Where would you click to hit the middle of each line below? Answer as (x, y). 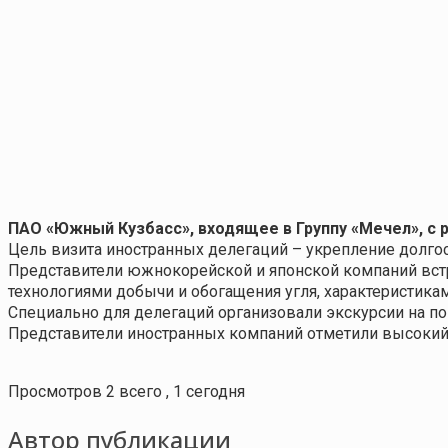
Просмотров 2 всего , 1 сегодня (126, 391)
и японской (299, 270)
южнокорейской (191, 270)
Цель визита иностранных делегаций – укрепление (203, 249)
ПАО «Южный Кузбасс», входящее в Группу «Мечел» (213, 228)
